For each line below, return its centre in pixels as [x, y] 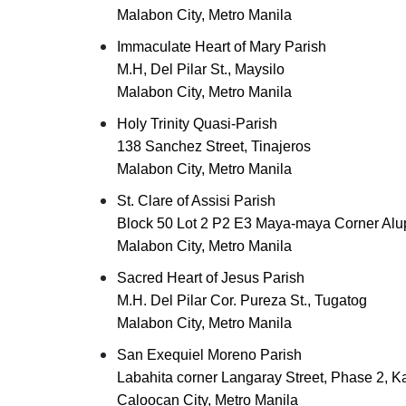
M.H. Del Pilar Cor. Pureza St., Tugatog [242, 300]
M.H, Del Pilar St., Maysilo [201, 69]
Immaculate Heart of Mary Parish [222, 47]
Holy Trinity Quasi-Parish [197, 124]
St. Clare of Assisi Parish [196, 201]
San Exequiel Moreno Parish [209, 355]
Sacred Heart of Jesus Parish [211, 278]
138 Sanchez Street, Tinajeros [214, 146]
